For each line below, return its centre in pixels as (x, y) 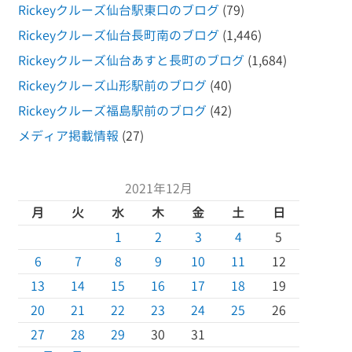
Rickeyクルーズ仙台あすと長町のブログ (131, 60)
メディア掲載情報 (68, 136)
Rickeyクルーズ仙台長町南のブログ (118, 35)
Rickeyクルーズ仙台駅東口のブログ (118, 10)
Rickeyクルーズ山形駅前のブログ (112, 86)
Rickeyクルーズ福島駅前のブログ (112, 111)
